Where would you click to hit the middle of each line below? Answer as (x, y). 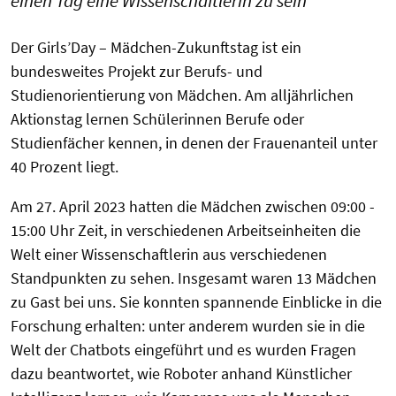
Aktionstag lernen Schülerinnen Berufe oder (157, 119)
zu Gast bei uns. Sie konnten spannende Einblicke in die (196, 302)
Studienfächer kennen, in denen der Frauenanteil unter (194, 143)
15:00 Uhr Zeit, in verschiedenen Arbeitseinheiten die (186, 231)
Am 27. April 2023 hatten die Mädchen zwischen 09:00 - (193, 207)
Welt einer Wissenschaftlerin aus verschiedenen (169, 255)
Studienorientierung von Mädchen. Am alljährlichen (182, 95)
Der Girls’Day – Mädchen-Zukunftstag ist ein (156, 48)
